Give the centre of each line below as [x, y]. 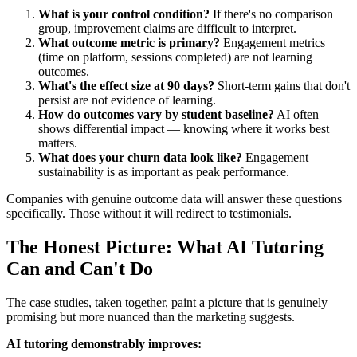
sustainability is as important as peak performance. [164, 171]
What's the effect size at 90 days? [126, 85]
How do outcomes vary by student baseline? [156, 114]
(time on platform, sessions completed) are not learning [175, 57]
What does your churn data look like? [140, 157]
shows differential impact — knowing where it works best [184, 128]
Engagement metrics [273, 42]
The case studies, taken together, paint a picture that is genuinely [167, 302]
